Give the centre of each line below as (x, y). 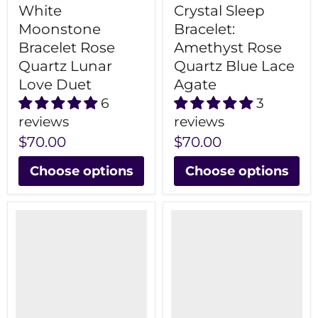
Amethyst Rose (228, 48)
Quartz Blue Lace (234, 66)
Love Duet (55, 85)
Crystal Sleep (219, 11)
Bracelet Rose (67, 48)
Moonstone (60, 29)
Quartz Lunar (65, 66)
